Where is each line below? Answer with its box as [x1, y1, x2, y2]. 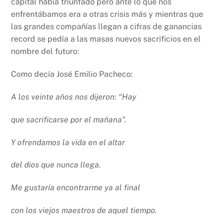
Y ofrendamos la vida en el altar [11, 137, 125, 147]
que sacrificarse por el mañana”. [11, 114, 127, 124]
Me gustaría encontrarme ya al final [11, 183, 141, 193]
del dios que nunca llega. [11, 160, 102, 170]
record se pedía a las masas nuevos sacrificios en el [11, 34, 201, 44]
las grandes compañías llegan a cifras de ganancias [11, 22, 202, 32]
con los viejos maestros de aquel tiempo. [11, 205, 158, 215]
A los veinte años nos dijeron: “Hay [11, 92, 137, 102]
